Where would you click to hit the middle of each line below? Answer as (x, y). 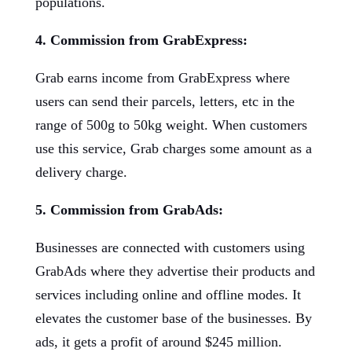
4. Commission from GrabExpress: (141, 40)
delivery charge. (81, 172)
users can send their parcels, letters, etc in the (165, 101)
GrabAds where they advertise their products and (175, 271)
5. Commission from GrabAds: (129, 210)
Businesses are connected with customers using (170, 247)
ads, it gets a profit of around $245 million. (158, 342)
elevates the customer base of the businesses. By (173, 318)
